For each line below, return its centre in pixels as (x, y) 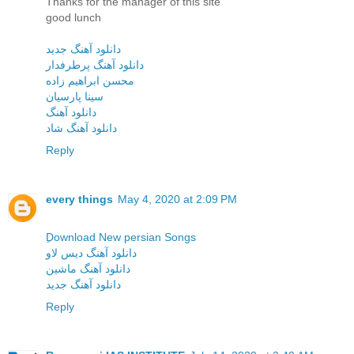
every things (79, 200)
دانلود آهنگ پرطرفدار (95, 65)
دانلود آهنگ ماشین (88, 269)
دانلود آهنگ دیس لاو (91, 253)
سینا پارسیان (75, 97)
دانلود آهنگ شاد (81, 128)
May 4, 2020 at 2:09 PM (177, 200)
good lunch (73, 18)
